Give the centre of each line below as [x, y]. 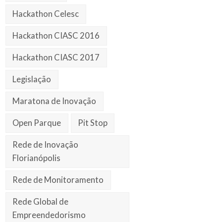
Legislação [32, 79]
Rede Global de [41, 201]
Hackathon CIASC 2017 [56, 57]
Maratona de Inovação [55, 101]
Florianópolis [37, 158]
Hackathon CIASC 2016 [56, 36]
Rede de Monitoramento [58, 180]
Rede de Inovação [46, 144]
